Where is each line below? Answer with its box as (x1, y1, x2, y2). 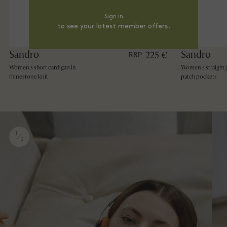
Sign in (104, 14, 123, 20)
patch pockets (181, 72, 217, 81)
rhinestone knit (9, 72, 48, 81)
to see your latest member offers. (57, 23, 170, 30)
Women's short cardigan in (9, 63, 76, 71)
